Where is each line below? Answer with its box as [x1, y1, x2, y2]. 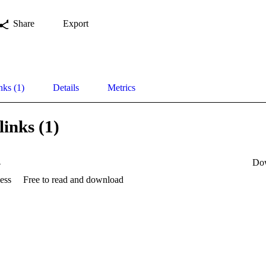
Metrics [107, 82, 135, 93]
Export [63, 18, 88, 28]
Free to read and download [23, 174, 123, 185]
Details [53, 82, 79, 93]
